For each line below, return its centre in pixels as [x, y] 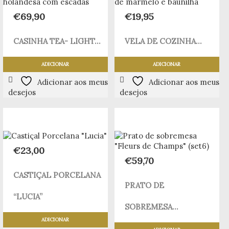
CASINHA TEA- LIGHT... [57, 41]
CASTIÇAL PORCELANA [57, 175]
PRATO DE [144, 186]
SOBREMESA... [151, 207]
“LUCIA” [28, 197]
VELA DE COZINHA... [163, 41]
